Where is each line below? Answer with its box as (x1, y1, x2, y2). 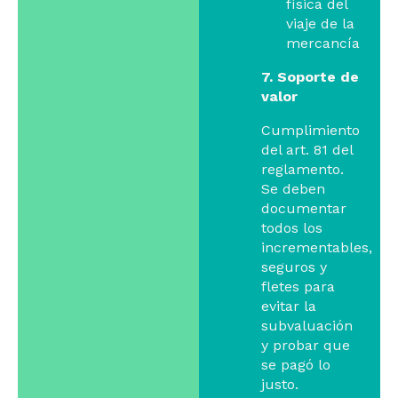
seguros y (261, 259, 328, 276)
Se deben (261, 180, 326, 198)
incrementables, (261, 239, 373, 257)
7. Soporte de (261, 68, 360, 86)
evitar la (261, 298, 317, 315)
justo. (261, 376, 304, 394)
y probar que (261, 337, 351, 354)
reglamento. (261, 161, 345, 179)
